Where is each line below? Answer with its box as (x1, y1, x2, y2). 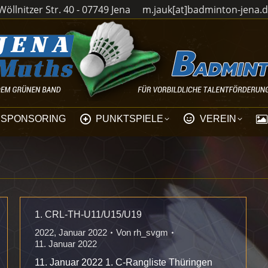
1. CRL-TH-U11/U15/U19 (35, 209, 142, 220)
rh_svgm (133, 227, 168, 237)
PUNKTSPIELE (96, 114, 163, 124)
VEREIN (199, 114, 236, 124)
